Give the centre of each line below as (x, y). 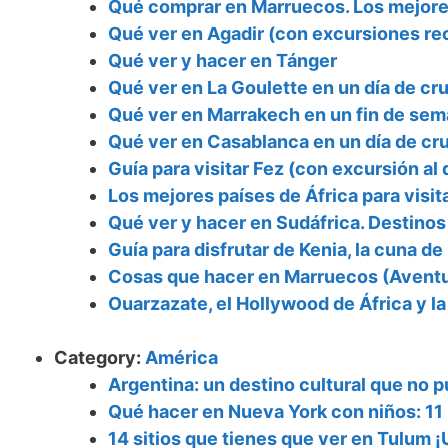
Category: (99, 358)
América (181, 358)
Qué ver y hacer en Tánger (222, 61)
